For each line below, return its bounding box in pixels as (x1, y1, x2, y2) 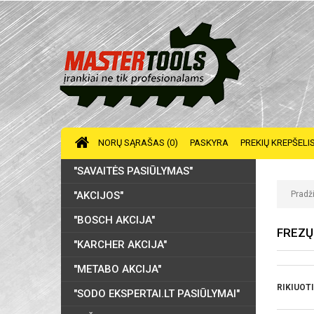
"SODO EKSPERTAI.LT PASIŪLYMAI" (74, 287, 240, 300)
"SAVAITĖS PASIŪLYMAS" (74, 165, 193, 177)
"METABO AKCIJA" (74, 263, 161, 275)
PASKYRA (190, 137, 228, 148)
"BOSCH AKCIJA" (74, 214, 155, 226)
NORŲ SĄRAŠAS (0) (98, 137, 178, 148)
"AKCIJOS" (74, 189, 123, 202)
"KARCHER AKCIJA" (74, 238, 167, 251)
